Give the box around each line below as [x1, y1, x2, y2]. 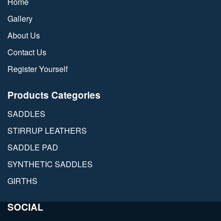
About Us [7, 29, 40, 41]
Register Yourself [7, 63, 68, 74]
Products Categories [7, 88, 101, 102]
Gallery [7, 12, 33, 24]
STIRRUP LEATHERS [7, 124, 87, 136]
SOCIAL [7, 200, 43, 214]
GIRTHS [7, 175, 37, 186]
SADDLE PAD [7, 141, 58, 153]
